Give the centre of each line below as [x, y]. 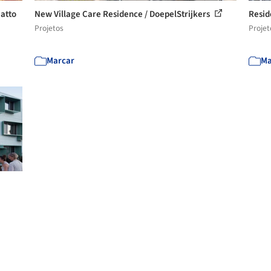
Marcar [61, 61]
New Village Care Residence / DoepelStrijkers [123, 14]
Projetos [49, 28]
